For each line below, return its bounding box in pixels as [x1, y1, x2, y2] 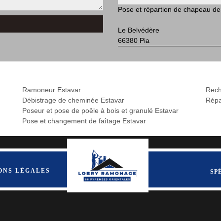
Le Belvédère [118, 26, 159, 34]
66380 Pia [118, 37, 149, 44]
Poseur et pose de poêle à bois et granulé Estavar [22, 107, 179, 114]
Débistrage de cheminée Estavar [22, 96, 125, 104]
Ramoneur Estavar [22, 86, 81, 94]
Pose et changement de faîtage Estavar [22, 117, 147, 125]
